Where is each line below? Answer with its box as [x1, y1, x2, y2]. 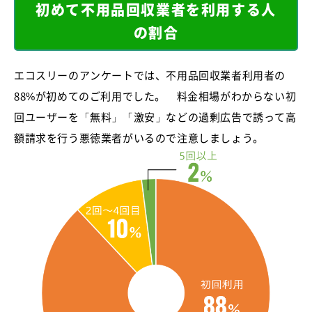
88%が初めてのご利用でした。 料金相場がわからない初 [14, 88, 297, 103]
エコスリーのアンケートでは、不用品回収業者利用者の [14, 67, 286, 82]
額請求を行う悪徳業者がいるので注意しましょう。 [14, 130, 264, 145]
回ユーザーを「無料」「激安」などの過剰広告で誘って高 [14, 109, 297, 124]
